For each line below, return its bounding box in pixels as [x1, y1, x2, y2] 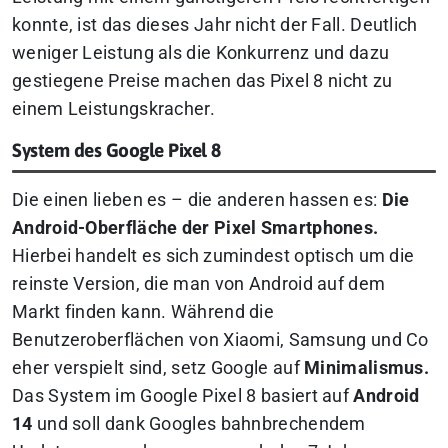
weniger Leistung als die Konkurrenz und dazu [12, 43, 390, 64]
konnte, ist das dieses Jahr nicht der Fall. [12, 15, 351, 36]
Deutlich [350, 15, 418, 36]
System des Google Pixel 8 [12, 139, 221, 162]
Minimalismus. [304, 358, 430, 379]
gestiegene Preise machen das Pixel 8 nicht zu [12, 71, 393, 92]
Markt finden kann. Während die [12, 302, 275, 323]
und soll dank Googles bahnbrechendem [32, 414, 366, 435]
